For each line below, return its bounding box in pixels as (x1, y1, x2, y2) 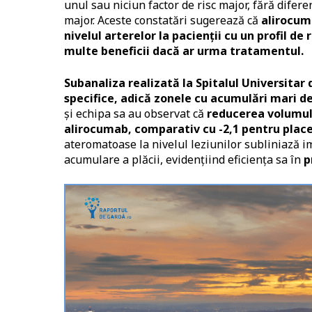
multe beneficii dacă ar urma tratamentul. (64, 43, 304, 59)
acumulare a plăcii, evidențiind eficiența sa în (64, 152, 304, 168)
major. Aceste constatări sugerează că (64, 13, 261, 29)
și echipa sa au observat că (64, 106, 207, 122)
